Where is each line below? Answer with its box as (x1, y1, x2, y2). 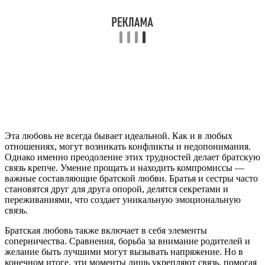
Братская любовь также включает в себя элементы (5, 225, 207, 235)
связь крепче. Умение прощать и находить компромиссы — (5, 162, 244, 173)
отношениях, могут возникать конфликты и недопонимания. (5, 141, 251, 151)
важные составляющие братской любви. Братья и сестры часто (5, 173, 258, 183)
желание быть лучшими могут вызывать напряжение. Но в (5, 246, 243, 257)
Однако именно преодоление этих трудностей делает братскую (5, 151, 260, 162)
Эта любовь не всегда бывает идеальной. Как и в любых (5, 130, 232, 141)
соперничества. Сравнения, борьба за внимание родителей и (5, 235, 250, 246)
